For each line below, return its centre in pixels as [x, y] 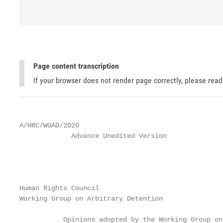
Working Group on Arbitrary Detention [91, 199]
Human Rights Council [59, 188]
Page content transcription [76, 66]
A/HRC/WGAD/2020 [49, 125]
